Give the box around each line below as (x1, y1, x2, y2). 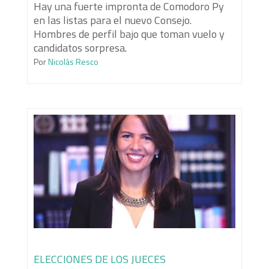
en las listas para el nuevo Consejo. (33, 11, 192, 28)
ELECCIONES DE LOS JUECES (33, 251, 166, 268)
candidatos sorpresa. (33, 39, 127, 56)
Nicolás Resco (46, 55, 98, 68)
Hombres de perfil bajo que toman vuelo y (33, 25, 225, 42)
